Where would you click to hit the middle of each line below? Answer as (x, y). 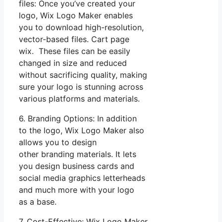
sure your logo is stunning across (81, 86)
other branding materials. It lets (78, 154)
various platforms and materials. (79, 98)
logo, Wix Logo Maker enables (76, 15)
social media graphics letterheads (82, 178)
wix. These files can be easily (75, 51)
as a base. (38, 201)
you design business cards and (77, 166)
